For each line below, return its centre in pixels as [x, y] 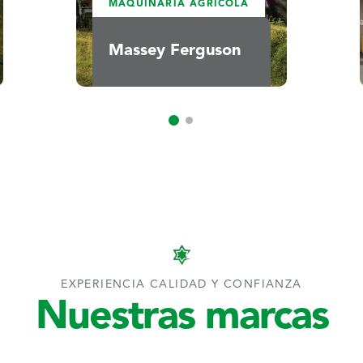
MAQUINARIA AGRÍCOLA [179, 8]
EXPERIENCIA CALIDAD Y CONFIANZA [181, 288]
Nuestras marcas [181, 321]
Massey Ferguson [175, 55]
